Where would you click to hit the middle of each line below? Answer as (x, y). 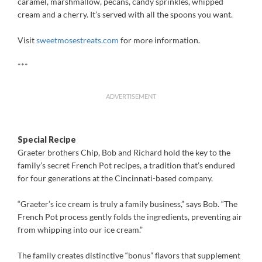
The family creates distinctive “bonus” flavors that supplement (129, 255)
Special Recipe (47, 139)
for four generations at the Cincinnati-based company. (115, 178)
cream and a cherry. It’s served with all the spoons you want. (125, 14)
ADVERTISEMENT (131, 96)
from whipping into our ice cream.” (80, 230)
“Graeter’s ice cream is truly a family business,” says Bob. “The (127, 204)
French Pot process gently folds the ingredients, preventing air (130, 217)
